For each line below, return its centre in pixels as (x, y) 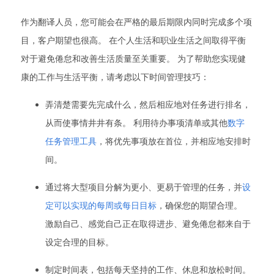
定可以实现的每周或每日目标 (101, 205)
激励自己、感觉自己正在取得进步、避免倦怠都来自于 (148, 224)
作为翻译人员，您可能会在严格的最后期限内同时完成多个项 (136, 22)
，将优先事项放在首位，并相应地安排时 (174, 141)
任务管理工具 (71, 141)
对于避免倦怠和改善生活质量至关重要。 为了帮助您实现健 (133, 58)
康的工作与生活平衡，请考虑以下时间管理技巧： (115, 77)
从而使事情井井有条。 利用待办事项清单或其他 (136, 123)
